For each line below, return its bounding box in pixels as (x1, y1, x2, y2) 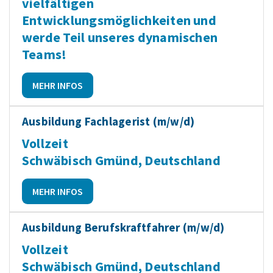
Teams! (22, 45, 67, 63)
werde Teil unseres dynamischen (22, 28, 218, 46)
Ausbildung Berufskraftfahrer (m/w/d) (22, 219, 225, 235)
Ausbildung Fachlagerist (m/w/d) (22, 113, 195, 129)
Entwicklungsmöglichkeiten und (22, 11, 216, 29)
